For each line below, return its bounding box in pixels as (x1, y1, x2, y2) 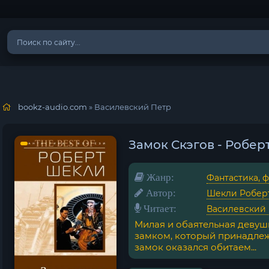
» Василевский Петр (87, 102, 171, 112)
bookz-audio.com (18, 102, 87, 112)
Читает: (141, 203, 177, 213)
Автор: (144, 187, 176, 198)
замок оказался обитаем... (134, 241, 256, 253)
